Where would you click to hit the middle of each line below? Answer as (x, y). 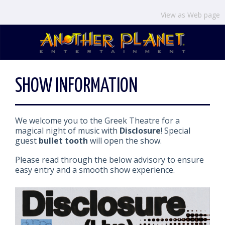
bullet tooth (62, 141)
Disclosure (140, 131)
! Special (176, 131)
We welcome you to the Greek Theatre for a (97, 121)
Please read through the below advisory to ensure (109, 160)
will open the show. (125, 141)
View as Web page (190, 15)
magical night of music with (67, 131)
